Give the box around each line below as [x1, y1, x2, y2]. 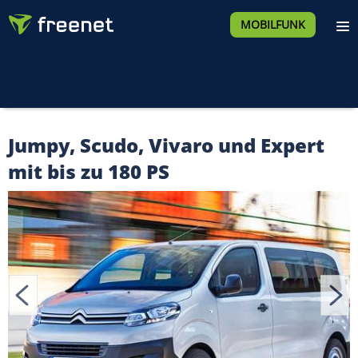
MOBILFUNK [240, 17, 305, 32]
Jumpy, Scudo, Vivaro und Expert [8, 132, 324, 158]
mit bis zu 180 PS [8, 158, 169, 185]
